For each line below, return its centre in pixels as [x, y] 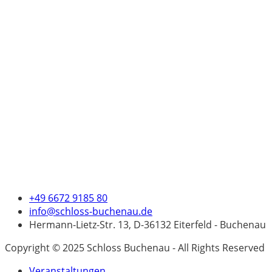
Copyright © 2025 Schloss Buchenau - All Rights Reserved [135, 247]
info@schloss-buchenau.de [91, 211]
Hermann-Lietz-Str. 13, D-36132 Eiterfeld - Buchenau [148, 224]
